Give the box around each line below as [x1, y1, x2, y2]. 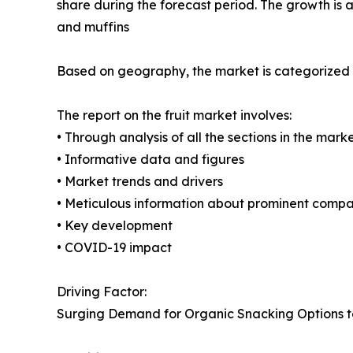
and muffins [57, 19, 129, 35]
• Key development [57, 217, 173, 234]
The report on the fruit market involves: [57, 107, 292, 124]
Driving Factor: [57, 284, 147, 300]
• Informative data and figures [57, 151, 244, 168]
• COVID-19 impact [57, 240, 172, 256]
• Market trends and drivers [57, 173, 223, 190]
